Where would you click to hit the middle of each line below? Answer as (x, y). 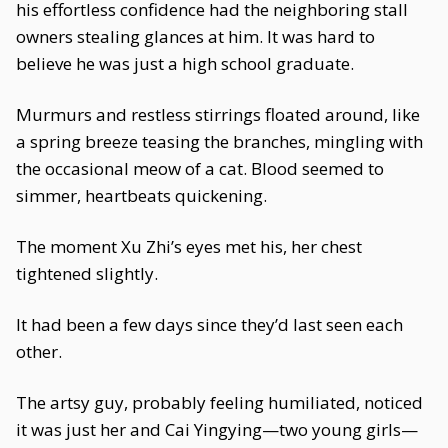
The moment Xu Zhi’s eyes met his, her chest (189, 246)
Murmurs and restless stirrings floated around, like (218, 114)
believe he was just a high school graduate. (185, 63)
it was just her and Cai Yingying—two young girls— (217, 429)
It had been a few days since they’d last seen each (209, 324)
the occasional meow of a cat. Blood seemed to (200, 168)
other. (39, 351)
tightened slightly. (87, 273)
